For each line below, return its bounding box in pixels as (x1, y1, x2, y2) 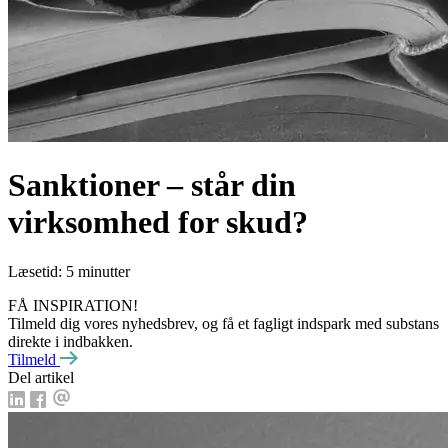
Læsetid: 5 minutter (8, 262, 130, 280)
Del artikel (8, 369, 74, 386)
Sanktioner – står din (8, 167, 296, 204)
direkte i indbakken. (8, 332, 133, 350)
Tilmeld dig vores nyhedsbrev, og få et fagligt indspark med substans (8, 314, 439, 332)
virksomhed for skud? (8, 204, 308, 241)
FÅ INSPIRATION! (8, 296, 138, 314)
